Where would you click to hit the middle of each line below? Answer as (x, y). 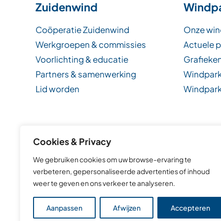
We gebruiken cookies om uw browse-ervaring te (112, 159)
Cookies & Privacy (72, 141)
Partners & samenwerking (86, 74)
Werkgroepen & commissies (91, 44)
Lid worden (57, 89)
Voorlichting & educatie (82, 59)
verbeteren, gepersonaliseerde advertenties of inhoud (121, 171)
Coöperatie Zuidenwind (82, 29)
